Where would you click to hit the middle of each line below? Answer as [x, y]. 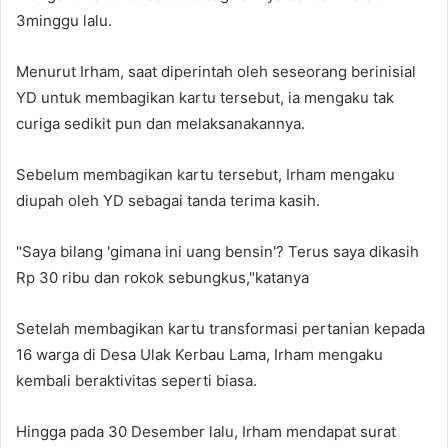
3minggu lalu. [64, 20]
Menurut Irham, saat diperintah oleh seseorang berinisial [216, 71]
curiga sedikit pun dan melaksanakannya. [160, 123]
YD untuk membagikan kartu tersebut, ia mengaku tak [205, 97]
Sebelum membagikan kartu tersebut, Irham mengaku [205, 174]
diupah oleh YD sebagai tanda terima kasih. [168, 200]
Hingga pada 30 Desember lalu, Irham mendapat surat [206, 431]
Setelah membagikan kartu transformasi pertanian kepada [220, 328]
